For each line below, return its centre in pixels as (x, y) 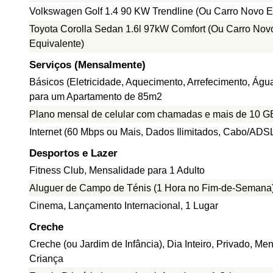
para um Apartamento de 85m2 (96, 97)
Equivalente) (57, 44)
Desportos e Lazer (73, 153)
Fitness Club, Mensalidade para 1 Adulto (117, 170)
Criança (46, 259)
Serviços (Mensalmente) (87, 65)
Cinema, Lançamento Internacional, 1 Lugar (124, 206)
